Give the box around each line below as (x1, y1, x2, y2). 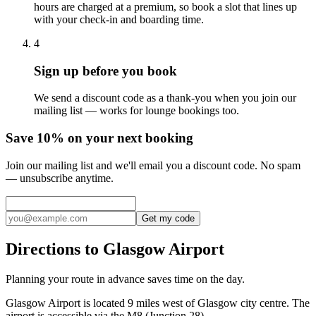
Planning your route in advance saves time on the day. (6, 272, 245, 285)
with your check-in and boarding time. (34, 13, 204, 25)
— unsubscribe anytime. (6, 171, 114, 184)
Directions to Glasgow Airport (6, 239, 224, 258)
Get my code (142, 212, 195, 224)
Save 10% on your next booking (6, 130, 193, 146)
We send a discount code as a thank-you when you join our (34, 92, 296, 104)
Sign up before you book (34, 63, 177, 78)
